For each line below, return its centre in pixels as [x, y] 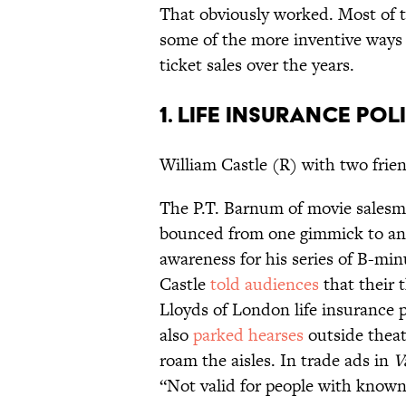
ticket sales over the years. [257, 65]
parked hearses [248, 335]
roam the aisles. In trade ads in [276, 361]
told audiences [265, 285]
